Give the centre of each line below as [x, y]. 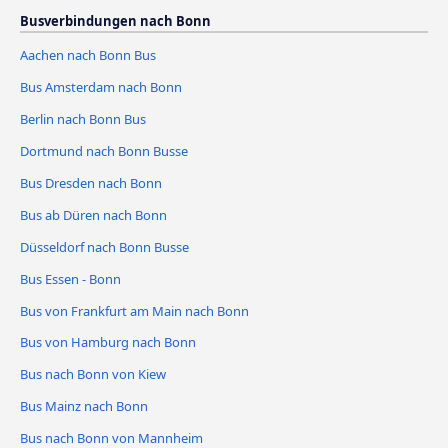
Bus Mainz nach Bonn [84, 406]
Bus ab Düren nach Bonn [93, 214]
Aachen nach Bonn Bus [88, 54]
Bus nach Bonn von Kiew [93, 374]
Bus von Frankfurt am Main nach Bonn [134, 310]
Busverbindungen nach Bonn [115, 20]
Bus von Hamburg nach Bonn [108, 342]
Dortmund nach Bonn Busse [104, 150]
